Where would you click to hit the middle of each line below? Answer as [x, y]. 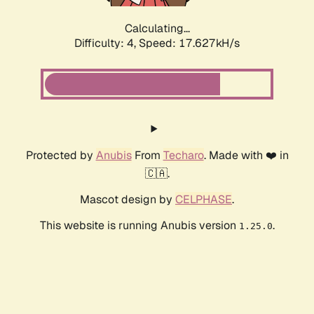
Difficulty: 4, [107, 43]
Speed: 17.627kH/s [189, 43]
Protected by [61, 156]
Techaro [183, 156]
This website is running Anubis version [139, 226]
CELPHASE [204, 200]
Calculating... [157, 29]
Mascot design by [128, 200]
